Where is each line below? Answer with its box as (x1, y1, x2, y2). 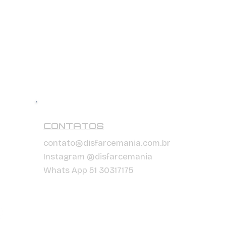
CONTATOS (43, 121, 104, 132)
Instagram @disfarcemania (43, 151, 152, 162)
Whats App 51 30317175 (43, 164, 134, 176)
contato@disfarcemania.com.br (43, 137, 171, 148)
